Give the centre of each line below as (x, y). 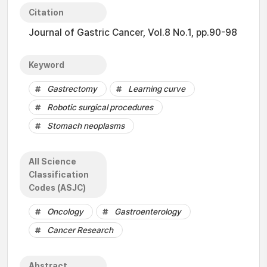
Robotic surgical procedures (100, 107)
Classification (59, 175)
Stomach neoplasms (86, 126)
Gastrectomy (72, 89)
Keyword (46, 65)
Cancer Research (80, 230)
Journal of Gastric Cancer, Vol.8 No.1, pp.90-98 (133, 32)
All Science (52, 162)
